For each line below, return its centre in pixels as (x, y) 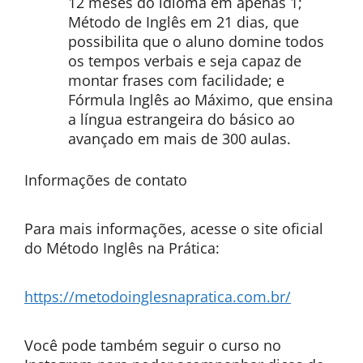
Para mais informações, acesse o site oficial (174, 228)
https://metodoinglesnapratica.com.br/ (158, 297)
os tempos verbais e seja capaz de (185, 61)
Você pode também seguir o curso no (153, 345)
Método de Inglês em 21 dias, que (184, 22)
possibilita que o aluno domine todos (196, 41)
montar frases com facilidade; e (176, 80)
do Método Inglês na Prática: (124, 248)
